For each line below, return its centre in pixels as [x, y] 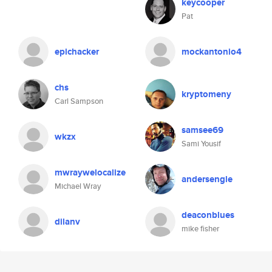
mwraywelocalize [90, 172]
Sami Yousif [201, 144]
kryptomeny [206, 94]
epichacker [77, 52]
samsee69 [202, 130]
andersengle [207, 179]
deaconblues [208, 215]
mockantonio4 [212, 52]
